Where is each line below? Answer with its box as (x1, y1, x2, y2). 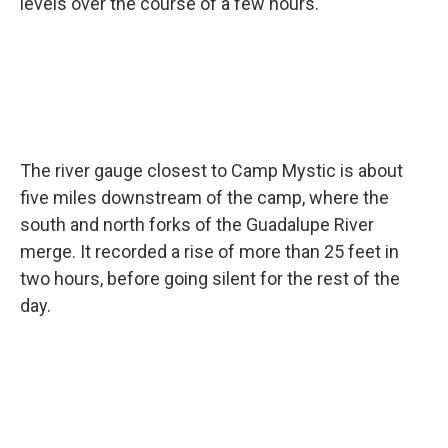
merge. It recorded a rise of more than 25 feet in (20, 241, 399, 262)
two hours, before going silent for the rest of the (20, 268, 400, 289)
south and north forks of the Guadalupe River (20, 214, 374, 235)
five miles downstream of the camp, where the (20, 187, 389, 208)
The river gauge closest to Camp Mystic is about (20, 160, 403, 181)
